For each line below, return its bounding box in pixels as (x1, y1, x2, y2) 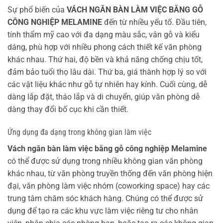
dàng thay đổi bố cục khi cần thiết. (7, 104, 128, 114)
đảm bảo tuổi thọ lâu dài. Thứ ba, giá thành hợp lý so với (7, 67, 207, 77)
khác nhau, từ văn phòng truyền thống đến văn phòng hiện (7, 168, 213, 178)
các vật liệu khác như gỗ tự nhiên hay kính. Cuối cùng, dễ (7, 79, 207, 89)
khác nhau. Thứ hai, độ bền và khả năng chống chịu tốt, (7, 54, 203, 64)
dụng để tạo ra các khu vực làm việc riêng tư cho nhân (7, 206, 198, 216)
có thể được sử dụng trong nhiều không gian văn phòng (7, 156, 203, 166)
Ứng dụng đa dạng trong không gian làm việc (7, 127, 151, 137)
